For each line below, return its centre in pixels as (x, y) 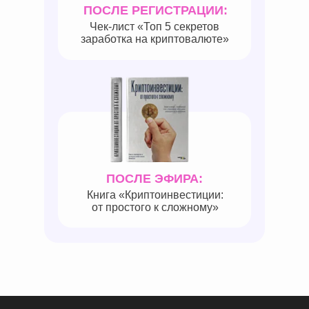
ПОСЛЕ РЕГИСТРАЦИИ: (156, 10)
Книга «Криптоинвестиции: (155, 195)
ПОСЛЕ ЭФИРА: (154, 179)
